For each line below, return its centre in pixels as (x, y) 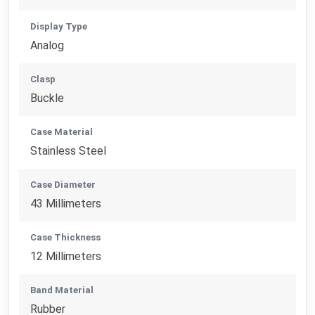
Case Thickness (66, 238)
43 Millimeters (66, 204)
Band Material (62, 290)
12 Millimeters (66, 257)
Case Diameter (63, 185)
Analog (47, 46)
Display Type (59, 27)
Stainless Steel (69, 151)
